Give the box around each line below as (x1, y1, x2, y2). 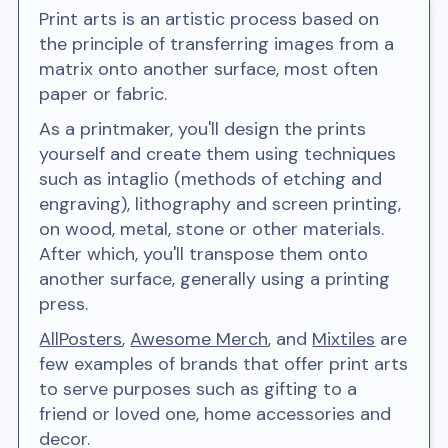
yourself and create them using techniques (39, 142, 397, 167)
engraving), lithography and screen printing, (39, 192, 402, 217)
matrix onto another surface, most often (39, 57, 379, 82)
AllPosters (39, 327, 123, 352)
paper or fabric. (39, 82, 168, 107)
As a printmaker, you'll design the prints (39, 117, 367, 142)
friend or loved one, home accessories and (39, 402, 392, 427)
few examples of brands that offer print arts (39, 352, 409, 377)
